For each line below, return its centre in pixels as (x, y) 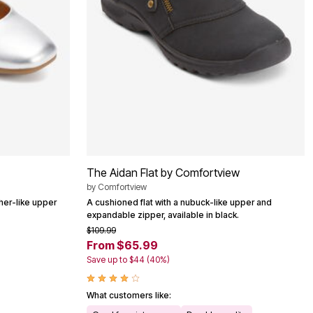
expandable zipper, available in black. (163, 214)
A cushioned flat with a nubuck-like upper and (179, 202)
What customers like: (129, 295)
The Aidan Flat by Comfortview (163, 172)
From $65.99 (122, 245)
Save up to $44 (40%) (128, 259)
